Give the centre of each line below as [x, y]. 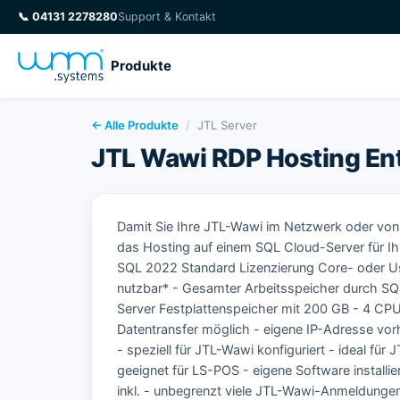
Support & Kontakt [167, 17]
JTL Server [227, 125]
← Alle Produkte [135, 125]
